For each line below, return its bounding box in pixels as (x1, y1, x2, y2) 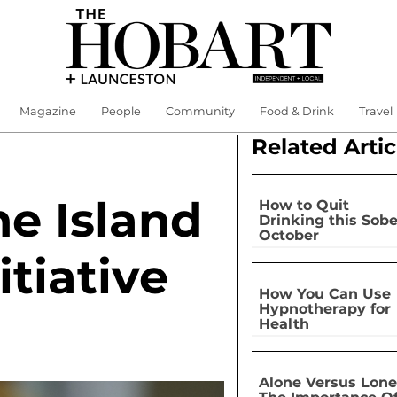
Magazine (19, 105, 76, 118)
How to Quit (258, 196, 349, 214)
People (100, 105, 141, 118)
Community (165, 105, 235, 118)
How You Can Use (258, 284, 391, 302)
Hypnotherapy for (258, 300, 391, 317)
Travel (358, 105, 393, 118)
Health (258, 315, 309, 332)
